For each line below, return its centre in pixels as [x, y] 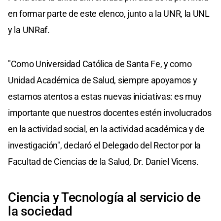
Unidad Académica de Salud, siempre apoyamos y [103, 80]
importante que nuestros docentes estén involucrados [110, 112]
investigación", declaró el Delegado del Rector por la [105, 145]
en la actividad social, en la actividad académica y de [106, 129]
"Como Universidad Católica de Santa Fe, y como [100, 64]
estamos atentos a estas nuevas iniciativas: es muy [105, 96]
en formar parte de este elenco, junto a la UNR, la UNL [109, 13]
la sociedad [40, 211]
